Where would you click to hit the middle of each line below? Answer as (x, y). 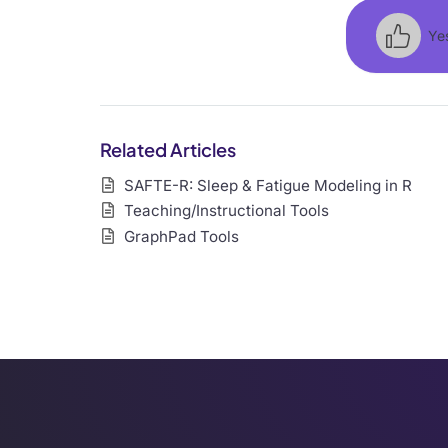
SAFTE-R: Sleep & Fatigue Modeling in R (267, 185)
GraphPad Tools (181, 237)
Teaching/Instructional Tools (226, 211)
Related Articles (167, 149)
